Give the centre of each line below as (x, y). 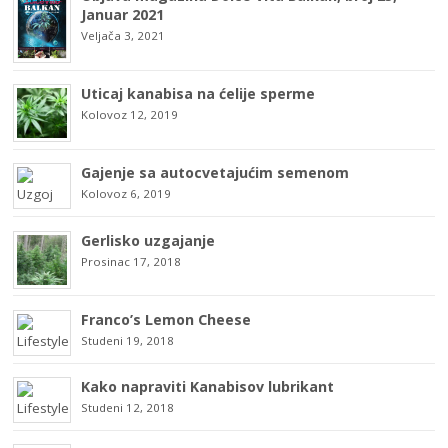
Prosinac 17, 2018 (131, 261)
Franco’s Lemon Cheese (166, 319)
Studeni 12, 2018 (128, 408)
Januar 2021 (123, 14)
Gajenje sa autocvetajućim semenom (215, 173)
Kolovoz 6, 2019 (126, 194)
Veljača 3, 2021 (123, 35)
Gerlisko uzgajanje (148, 240)
